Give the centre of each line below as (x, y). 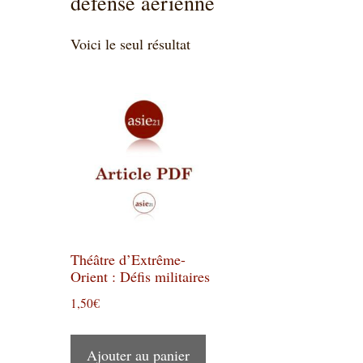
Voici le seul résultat (130, 44)
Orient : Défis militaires (140, 276)
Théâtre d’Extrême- (128, 259)
